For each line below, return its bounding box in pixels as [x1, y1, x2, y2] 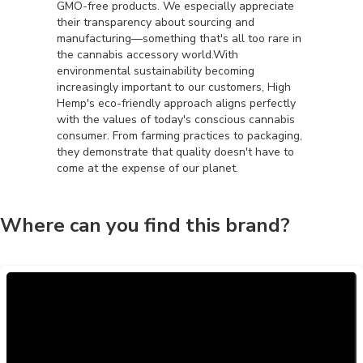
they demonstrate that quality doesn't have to [57, 144, 294, 160]
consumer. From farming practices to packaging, [57, 128, 302, 143]
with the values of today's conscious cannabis [57, 112, 295, 127]
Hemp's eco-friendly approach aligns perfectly [57, 96, 296, 111]
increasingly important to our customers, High [57, 79, 291, 95]
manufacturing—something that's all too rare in [57, 31, 301, 46]
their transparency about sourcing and [57, 15, 254, 30]
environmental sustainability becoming [57, 63, 254, 79]
